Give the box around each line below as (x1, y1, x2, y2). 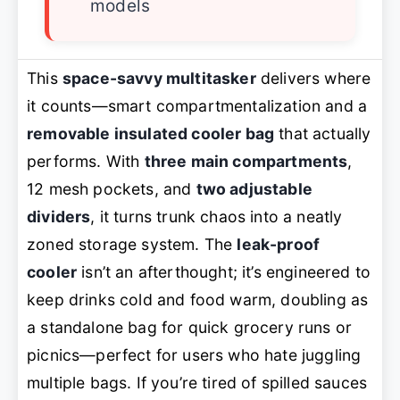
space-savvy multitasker (62, 69, 256, 87)
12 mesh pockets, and (27, 179, 196, 198)
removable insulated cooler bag (27, 124, 275, 143)
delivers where (255, 69, 371, 87)
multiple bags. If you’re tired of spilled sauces (27, 373, 368, 392)
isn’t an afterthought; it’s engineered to (77, 262, 371, 281)
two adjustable (196, 179, 312, 198)
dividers (27, 207, 91, 226)
